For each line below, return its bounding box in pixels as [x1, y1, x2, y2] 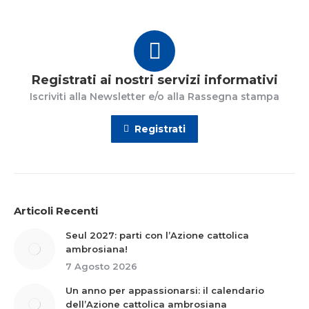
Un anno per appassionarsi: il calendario [66, 285, 264, 296]
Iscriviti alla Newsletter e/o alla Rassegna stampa [30, 90, 279, 103]
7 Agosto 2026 [66, 261, 137, 272]
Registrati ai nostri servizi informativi [31, 72, 278, 88]
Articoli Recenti [14, 204, 98, 217]
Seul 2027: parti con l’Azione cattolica [66, 230, 249, 241]
